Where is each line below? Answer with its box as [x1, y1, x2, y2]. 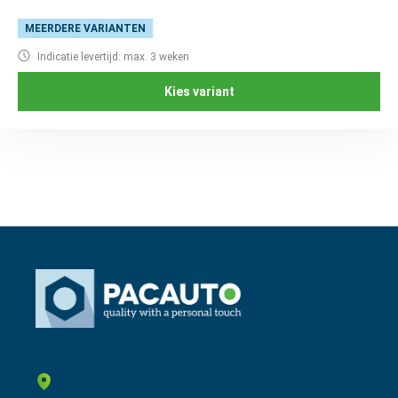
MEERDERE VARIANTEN [25, 22, 146, 36]
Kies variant [163, 84, 235, 99]
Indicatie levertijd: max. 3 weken [35, 50, 189, 63]
